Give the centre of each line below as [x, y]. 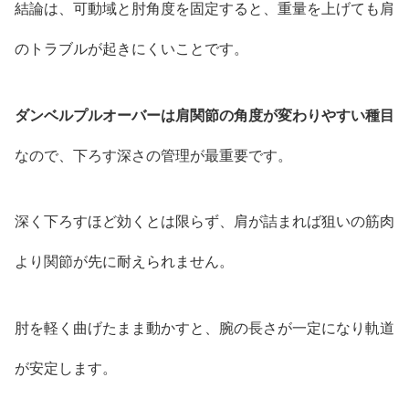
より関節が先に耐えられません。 [124, 262]
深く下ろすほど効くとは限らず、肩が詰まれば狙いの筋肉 [204, 222]
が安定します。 [66, 369]
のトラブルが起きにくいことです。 [131, 48]
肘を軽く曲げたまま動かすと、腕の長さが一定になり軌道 [204, 329]
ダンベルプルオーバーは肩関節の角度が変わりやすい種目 [204, 115]
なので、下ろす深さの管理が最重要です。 [153, 155]
